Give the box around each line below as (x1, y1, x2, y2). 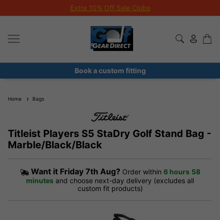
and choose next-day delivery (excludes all (55, 176, 194, 185)
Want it (30, 166, 60, 176)
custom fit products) (77, 184, 143, 193)
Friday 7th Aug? (59, 166, 120, 176)
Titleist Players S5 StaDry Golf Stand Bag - (8, 128, 211, 139)
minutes (26, 176, 54, 185)
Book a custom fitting (74, 66, 146, 75)
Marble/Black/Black (8, 139, 102, 151)
